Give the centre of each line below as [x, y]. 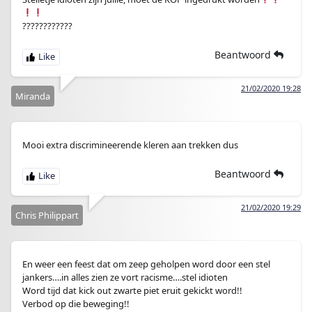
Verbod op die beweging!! [76, 304]
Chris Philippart [47, 215]
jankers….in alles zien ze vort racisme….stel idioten [125, 277]
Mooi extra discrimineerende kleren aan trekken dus [130, 145]
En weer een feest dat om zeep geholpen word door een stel [146, 264]
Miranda [33, 96]
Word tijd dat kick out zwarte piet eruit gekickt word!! [132, 290]
